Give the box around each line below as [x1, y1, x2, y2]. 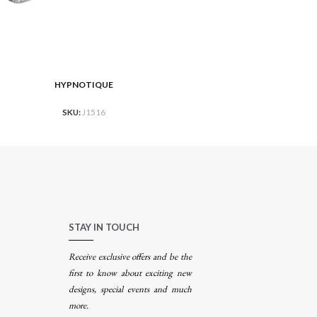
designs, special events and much [68, 283, 192, 296]
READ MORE [235, 80, 290, 92]
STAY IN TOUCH [68, 221, 139, 234]
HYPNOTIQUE [54, 79, 113, 90]
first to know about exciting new [68, 267, 192, 279]
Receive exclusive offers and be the [68, 250, 192, 263]
